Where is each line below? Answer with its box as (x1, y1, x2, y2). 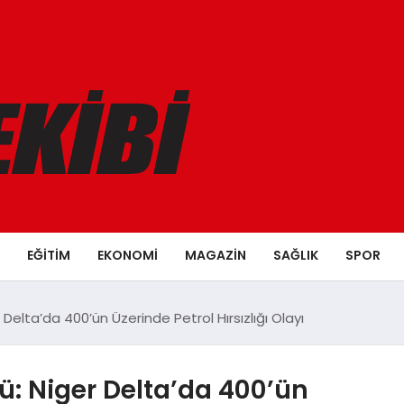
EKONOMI (97, 245, 158, 264)
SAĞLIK (273, 245, 318, 264)
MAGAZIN (185, 245, 246, 264)
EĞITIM (27, 245, 70, 264)
